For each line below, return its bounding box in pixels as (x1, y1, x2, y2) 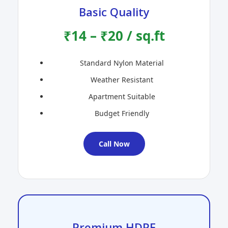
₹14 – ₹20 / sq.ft (63, 26, 165, 45)
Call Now (98, 139, 130, 149)
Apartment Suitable (88, 92, 155, 102)
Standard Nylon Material (79, 58, 164, 68)
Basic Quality (78, 4, 150, 20)
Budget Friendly (94, 108, 149, 119)
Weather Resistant (90, 75, 153, 85)
